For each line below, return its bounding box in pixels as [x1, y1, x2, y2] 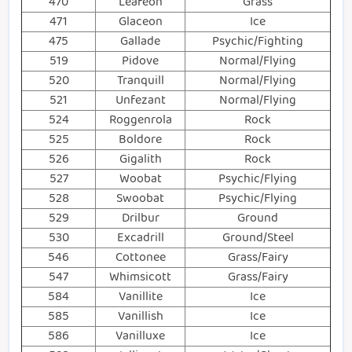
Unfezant [115, 90, 166, 111]
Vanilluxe [115, 326, 165, 346]
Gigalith [119, 149, 162, 170]
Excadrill [116, 228, 164, 248]
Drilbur [121, 208, 159, 229]
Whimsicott [109, 267, 171, 288]
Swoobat [116, 189, 164, 209]
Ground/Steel [222, 228, 294, 248]
